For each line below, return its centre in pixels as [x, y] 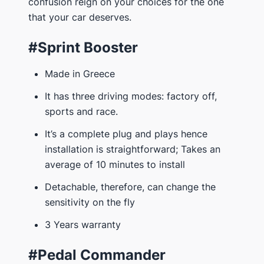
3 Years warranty [83, 224]
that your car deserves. [80, 17]
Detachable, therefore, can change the [130, 187]
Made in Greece [80, 73]
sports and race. [81, 111]
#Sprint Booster [83, 47]
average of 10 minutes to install [115, 164]
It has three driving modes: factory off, [131, 96]
